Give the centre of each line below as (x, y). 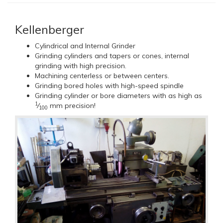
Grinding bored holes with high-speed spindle (109, 86)
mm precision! (72, 106)
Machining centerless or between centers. (102, 76)
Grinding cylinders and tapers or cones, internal (112, 56)
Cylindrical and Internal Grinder (85, 46)
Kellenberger (50, 30)
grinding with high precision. (81, 66)
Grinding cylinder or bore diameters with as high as (118, 96)
